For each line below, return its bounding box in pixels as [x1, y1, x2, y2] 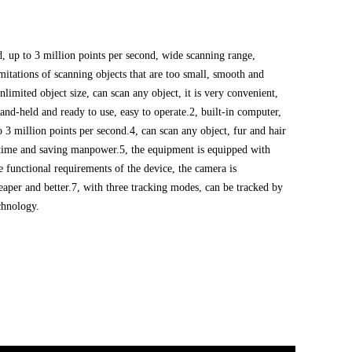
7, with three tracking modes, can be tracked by [71, 181, 283, 193]
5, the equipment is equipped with [119, 144, 270, 156]
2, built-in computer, [189, 106, 281, 118]
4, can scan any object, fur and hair [130, 125, 286, 137]
